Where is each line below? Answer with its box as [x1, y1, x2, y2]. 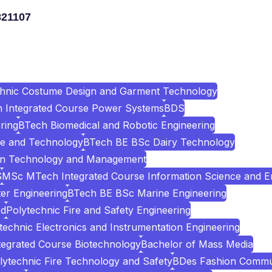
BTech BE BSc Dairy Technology [83, 136, 235, 148]
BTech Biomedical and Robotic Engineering [18, 119, 215, 131]
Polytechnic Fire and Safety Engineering [6, 204, 191, 216]
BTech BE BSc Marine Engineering [67, 187, 226, 199]
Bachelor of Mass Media [141, 238, 253, 250]
